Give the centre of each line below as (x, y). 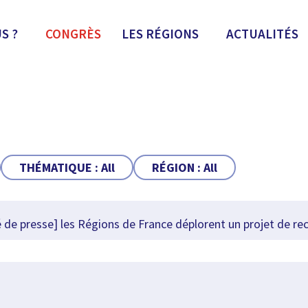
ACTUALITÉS (262, 34)
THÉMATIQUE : (60, 167)
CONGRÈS (73, 34)
